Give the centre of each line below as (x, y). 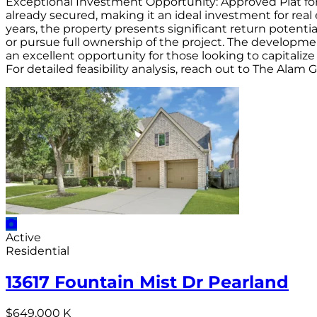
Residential (38, 250)
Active (23, 237)
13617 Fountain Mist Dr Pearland (147, 282)
